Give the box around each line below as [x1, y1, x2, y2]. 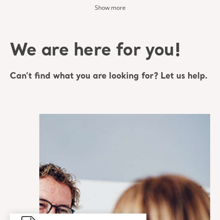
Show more [94, 3, 126, 12]
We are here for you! [10, 42, 181, 60]
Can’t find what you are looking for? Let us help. [10, 72, 208, 81]
